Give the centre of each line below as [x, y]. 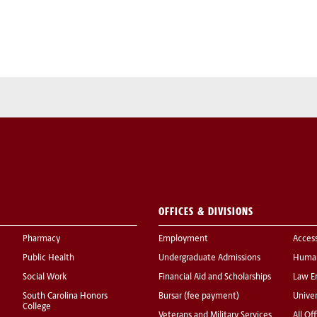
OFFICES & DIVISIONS [206, 212]
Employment [183, 240]
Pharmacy [41, 240]
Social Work [45, 278]
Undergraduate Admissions [209, 259]
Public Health [48, 259]
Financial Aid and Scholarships [215, 278]
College [37, 307]
